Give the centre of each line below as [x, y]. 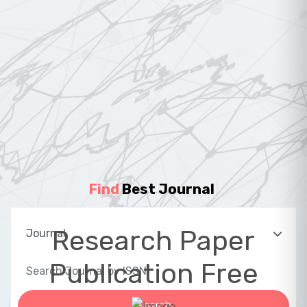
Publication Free [153, 273]
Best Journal [168, 189]
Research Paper [153, 241]
